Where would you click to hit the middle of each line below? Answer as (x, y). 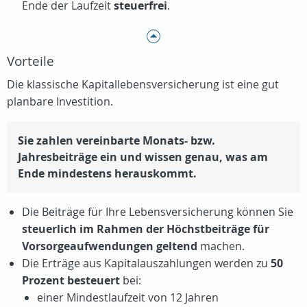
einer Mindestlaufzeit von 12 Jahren (128, 298)
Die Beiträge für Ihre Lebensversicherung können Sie (158, 212)
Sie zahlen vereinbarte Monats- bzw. (116, 141)
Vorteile (30, 61)
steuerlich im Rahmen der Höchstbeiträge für (146, 229)
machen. (221, 246)
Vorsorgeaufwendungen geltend (110, 246)
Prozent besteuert (71, 281)
